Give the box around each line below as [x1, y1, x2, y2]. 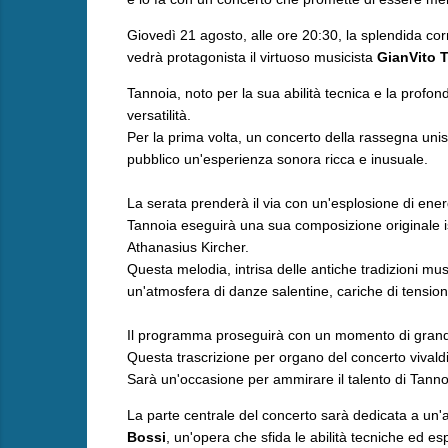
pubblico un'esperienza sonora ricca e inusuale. [126, 150, 428, 167]
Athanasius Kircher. [126, 238, 253, 255]
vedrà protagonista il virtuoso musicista [126, 48, 377, 65]
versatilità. [126, 106, 195, 123]
